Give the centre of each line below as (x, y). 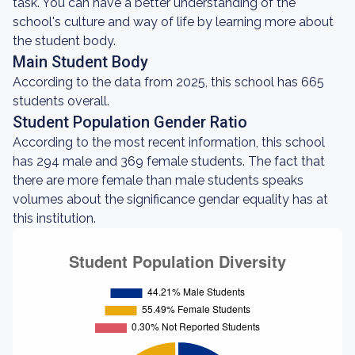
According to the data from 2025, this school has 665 (168, 82)
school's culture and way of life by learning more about (173, 22)
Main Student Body (80, 62)
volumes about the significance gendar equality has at (170, 199)
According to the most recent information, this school (169, 142)
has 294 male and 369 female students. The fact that (169, 161)
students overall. (61, 101)
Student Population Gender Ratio (130, 122)
